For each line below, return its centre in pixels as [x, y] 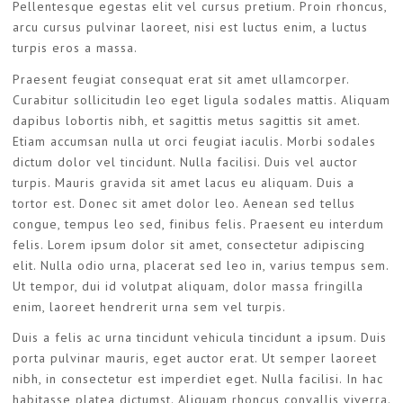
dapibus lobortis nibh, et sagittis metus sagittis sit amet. [186, 120]
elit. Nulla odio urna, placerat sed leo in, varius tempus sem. [201, 265]
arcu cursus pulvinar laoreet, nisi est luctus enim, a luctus [190, 27]
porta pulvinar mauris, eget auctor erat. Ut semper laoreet [195, 358]
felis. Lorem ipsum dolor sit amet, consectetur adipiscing [189, 244]
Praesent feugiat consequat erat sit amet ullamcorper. [181, 79]
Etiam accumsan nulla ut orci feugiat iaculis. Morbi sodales [194, 141]
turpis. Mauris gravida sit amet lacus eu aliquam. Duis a [184, 182]
